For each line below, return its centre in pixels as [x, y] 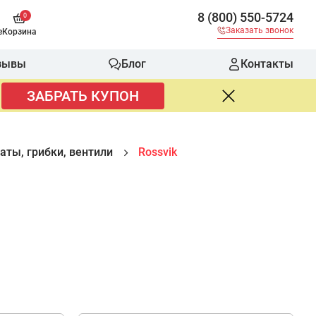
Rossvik [158, 152]
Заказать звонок [260, 30]
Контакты [267, 64]
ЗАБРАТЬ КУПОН [83, 96]
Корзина [19, 31]
